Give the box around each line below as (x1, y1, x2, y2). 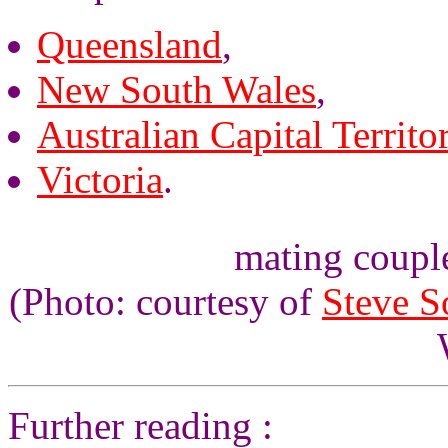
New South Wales (37, 68, 316, 111)
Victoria (37, 158, 163, 201)
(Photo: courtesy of (9, 280, 322, 323)
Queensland (37, 23, 222, 66)
